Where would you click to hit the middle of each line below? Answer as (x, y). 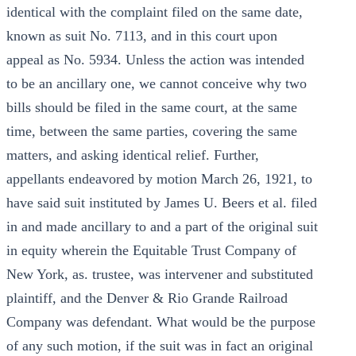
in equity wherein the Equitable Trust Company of (151, 250)
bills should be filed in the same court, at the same (152, 107)
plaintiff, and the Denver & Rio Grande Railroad (147, 298)
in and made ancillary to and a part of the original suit (162, 226)
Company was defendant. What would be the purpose (161, 322)
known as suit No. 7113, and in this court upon (142, 36)
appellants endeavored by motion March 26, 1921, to (159, 179)
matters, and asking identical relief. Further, (133, 155)
